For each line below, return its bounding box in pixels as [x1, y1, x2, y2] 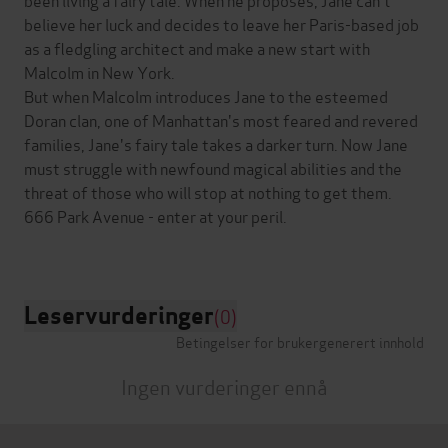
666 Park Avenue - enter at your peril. [24, 203, 287, 227]
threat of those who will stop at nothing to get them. [24, 179, 392, 203]
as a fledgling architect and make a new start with [24, 35, 370, 59]
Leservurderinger [24, 299, 214, 331]
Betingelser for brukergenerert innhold [176, 330, 424, 352]
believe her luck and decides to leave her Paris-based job [24, 11, 419, 35]
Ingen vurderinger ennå [120, 370, 328, 401]
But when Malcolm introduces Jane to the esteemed [24, 83, 388, 107]
